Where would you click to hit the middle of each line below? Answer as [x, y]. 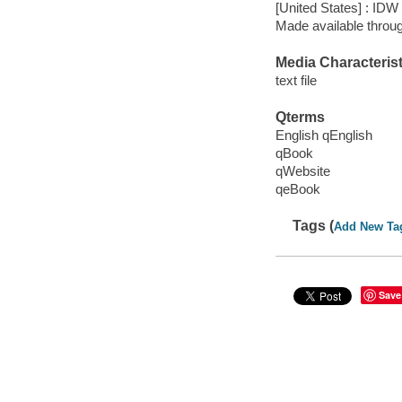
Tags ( [314, 226]
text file [296, 80]
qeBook [297, 188]
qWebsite [302, 170]
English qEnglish [323, 135]
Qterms [300, 118]
